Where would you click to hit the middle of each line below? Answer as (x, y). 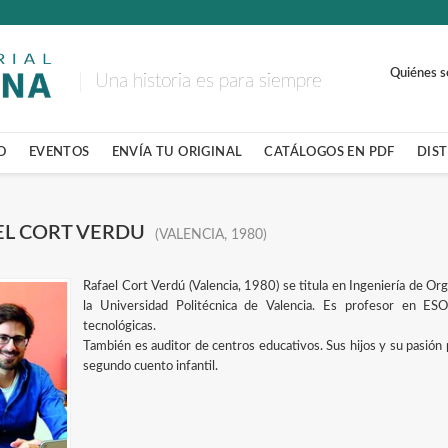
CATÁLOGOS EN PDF (329, 152)
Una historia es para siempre (208, 81)
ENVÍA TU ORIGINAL (177, 152)
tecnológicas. (120, 326)
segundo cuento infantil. (151, 366)
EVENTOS (59, 152)
